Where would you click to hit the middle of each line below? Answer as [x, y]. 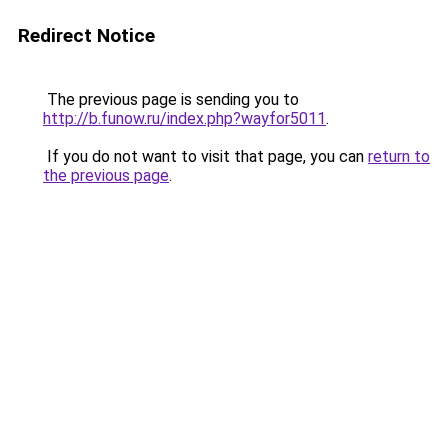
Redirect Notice [86, 35]
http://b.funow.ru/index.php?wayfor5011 [184, 118]
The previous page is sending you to [171, 99]
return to [399, 156]
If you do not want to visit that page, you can [205, 156]
